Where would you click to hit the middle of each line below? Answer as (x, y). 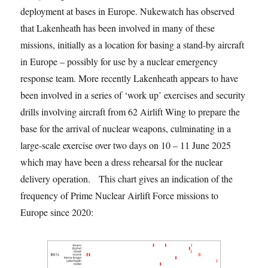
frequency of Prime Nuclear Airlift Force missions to (120, 195)
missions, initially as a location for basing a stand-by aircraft (133, 44)
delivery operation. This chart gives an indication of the (127, 178)
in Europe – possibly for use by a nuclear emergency (119, 61)
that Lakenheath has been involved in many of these (118, 28)
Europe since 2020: (57, 212)
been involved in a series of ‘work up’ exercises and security (133, 95)
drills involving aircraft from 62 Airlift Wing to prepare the (130, 111)
